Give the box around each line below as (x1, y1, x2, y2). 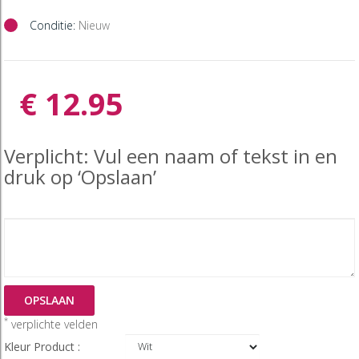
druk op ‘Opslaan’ (4, 163, 156, 190)
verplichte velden (8, 316, 98, 332)
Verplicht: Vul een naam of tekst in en (4, 142, 337, 169)
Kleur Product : (4, 338, 83, 354)
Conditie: (30, 17, 75, 33)
